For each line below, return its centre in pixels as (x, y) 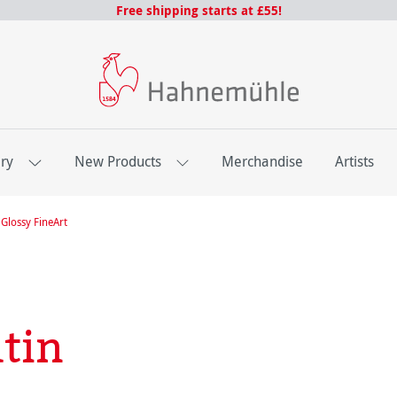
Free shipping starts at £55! (198, 10)
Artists (354, 162)
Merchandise (262, 162)
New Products (117, 162)
